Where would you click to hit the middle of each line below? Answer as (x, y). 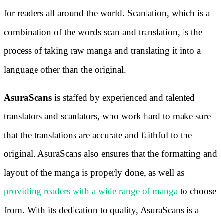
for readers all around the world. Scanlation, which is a (107, 13)
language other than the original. (65, 69)
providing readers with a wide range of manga (91, 191)
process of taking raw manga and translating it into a (102, 50)
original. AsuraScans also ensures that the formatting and (110, 153)
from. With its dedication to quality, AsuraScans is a (101, 210)
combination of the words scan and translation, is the (103, 32)
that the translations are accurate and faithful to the (98, 135)
